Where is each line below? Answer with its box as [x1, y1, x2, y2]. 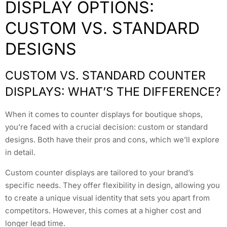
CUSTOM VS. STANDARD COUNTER [5, 68, 206, 83]
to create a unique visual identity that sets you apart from [5, 193, 210, 203]
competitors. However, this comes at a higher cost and [5, 205, 201, 215]
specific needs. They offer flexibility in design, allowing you [5, 180, 220, 190]
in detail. [5, 147, 35, 158]
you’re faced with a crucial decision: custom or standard [5, 122, 208, 132]
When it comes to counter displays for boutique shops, [5, 109, 203, 120]
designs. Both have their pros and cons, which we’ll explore [5, 135, 219, 145]
